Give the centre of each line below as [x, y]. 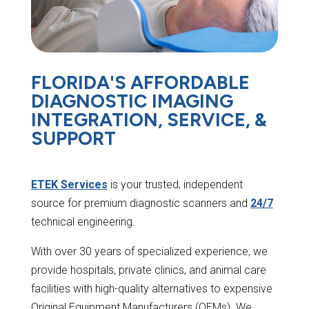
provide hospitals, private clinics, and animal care [148, 270]
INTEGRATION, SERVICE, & [149, 120]
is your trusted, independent [175, 185]
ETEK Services [69, 185]
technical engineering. [83, 222]
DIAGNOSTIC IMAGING [132, 101]
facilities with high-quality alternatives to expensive [151, 289]
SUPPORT [73, 139]
